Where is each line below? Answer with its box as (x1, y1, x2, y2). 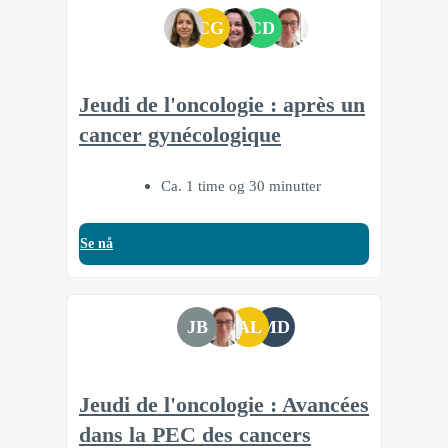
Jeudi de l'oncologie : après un (79, 93, 365, 118)
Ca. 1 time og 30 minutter (161, 177, 321, 195)
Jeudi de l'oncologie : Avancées (79, 392, 369, 417)
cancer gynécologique (79, 123, 281, 148)
